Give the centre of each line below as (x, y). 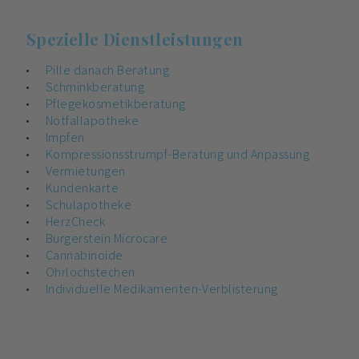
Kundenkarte (83, 188)
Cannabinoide (85, 255)
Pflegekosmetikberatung (116, 103)
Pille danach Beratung (108, 70)
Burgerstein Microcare (107, 238)
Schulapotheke (89, 204)
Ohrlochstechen (91, 272)
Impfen (65, 137)
